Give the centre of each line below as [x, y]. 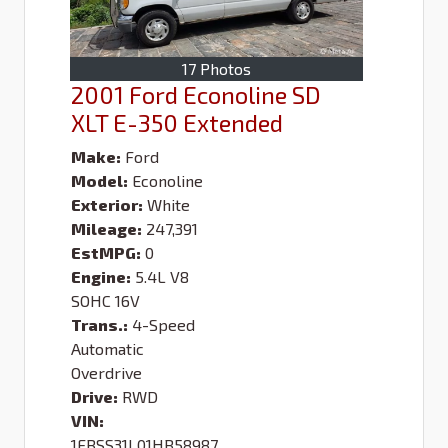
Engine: [101, 277]
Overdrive [106, 373]
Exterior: [107, 205]
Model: [99, 181]
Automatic [107, 349]
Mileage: [106, 229]
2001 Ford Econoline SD [196, 95]
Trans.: [99, 325]
